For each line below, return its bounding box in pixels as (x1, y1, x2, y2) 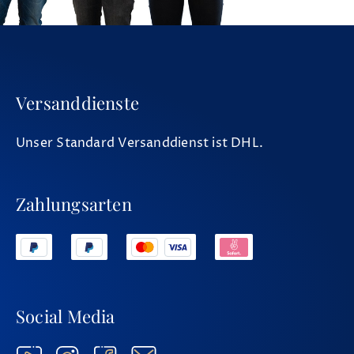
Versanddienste (16, 91, 140, 115)
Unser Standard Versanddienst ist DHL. (16, 134, 264, 153)
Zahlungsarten (16, 192, 132, 217)
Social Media (16, 304, 115, 329)
